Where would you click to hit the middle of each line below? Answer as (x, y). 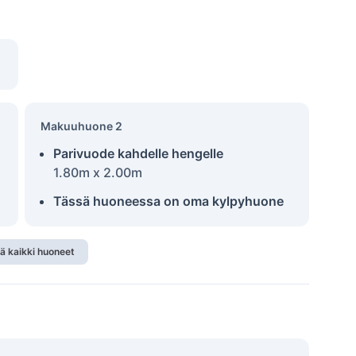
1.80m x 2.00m (97, 172)
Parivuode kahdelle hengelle (138, 153)
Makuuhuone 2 (81, 126)
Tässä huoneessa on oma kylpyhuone (168, 201)
